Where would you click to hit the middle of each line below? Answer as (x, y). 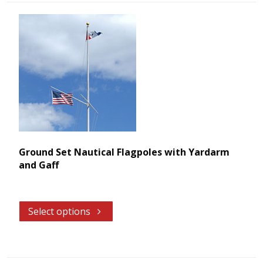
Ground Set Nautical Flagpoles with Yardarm (124, 152)
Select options (59, 211)
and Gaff (39, 165)
